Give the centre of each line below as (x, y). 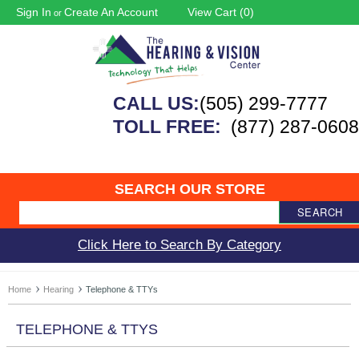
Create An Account (111, 12)
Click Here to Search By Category (179, 244)
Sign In (34, 12)
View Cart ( (216, 12)
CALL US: (156, 103)
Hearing (58, 289)
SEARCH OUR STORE (190, 189)
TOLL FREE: (169, 126)
